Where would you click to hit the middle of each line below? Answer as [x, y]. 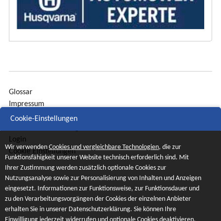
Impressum [27, 104]
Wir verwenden [27, 147]
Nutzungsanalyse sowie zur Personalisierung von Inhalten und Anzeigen [103, 179]
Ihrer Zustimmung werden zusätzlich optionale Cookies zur [86, 168]
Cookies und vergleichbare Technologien [104, 147]
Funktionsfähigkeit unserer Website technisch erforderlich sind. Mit [97, 158]
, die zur [170, 147]
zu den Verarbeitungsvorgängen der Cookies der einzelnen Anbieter [98, 199]
